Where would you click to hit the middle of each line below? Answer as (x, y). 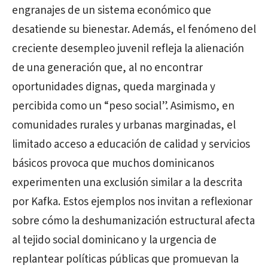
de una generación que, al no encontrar (107, 68)
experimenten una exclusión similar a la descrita (127, 183)
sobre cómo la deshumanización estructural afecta (133, 221)
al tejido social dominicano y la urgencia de (114, 240)
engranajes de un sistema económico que (112, 10)
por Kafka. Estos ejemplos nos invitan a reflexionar (132, 202)
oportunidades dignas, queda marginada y (114, 87)
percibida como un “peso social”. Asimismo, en (123, 106)
